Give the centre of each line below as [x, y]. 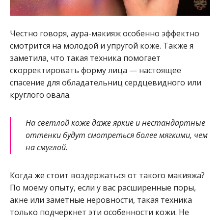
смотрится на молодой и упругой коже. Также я [102, 46]
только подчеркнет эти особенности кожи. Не [99, 212]
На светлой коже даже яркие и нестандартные [115, 123]
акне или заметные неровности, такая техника [101, 200]
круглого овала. [40, 95]
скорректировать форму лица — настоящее [96, 70]
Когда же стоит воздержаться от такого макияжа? [107, 176]
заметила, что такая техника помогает [85, 58]
